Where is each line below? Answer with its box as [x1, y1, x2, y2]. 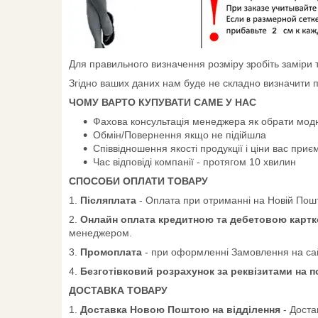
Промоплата [80, 246, 142, 258]
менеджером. [69, 226, 132, 238]
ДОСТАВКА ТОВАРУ [69, 284, 168, 296]
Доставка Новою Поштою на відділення [77, 303, 280, 315]
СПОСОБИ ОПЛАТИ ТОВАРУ [69, 175, 208, 187]
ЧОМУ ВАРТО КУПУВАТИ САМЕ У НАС [69, 96, 256, 108]
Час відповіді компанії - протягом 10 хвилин [93, 155, 296, 168]
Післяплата [80, 194, 139, 206]
